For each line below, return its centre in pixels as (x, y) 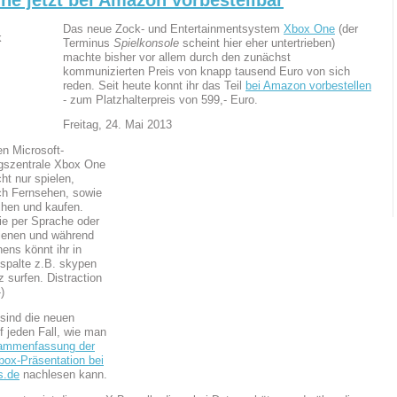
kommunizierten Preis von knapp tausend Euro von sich (206, 71)
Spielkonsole (146, 43)
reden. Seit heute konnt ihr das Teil (154, 85)
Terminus (88, 43)
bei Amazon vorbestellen (308, 85)
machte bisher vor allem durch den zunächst (177, 57)
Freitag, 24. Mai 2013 (117, 125)
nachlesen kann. (63, 375)
